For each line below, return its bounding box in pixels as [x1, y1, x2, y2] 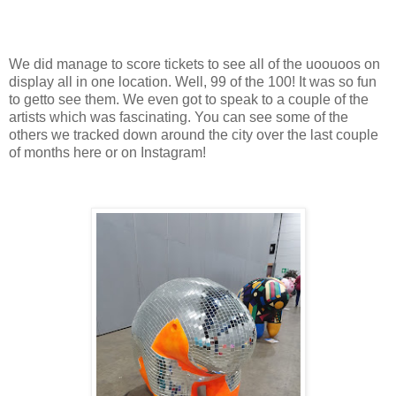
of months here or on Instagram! [9, 145, 206, 161]
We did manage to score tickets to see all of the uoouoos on [9, 57, 380, 72]
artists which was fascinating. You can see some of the [9, 110, 348, 126]
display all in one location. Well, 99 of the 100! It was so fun [9, 74, 377, 90]
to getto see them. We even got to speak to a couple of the [9, 92, 369, 108]
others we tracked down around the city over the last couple [9, 127, 378, 143]
